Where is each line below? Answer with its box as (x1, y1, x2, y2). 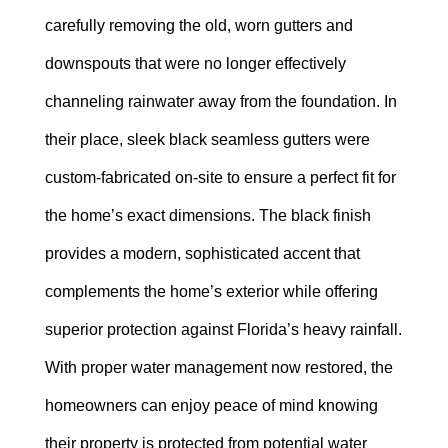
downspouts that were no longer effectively (44, 55, 346, 73)
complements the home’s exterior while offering (44, 283, 378, 301)
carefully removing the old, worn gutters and (44, 17, 353, 35)
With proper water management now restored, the (44, 359, 393, 377)
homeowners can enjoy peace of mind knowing (44, 397, 378, 415)
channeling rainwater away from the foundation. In (44, 93, 397, 111)
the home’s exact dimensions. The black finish (44, 207, 371, 225)
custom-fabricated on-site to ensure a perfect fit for (44, 169, 396, 187)
